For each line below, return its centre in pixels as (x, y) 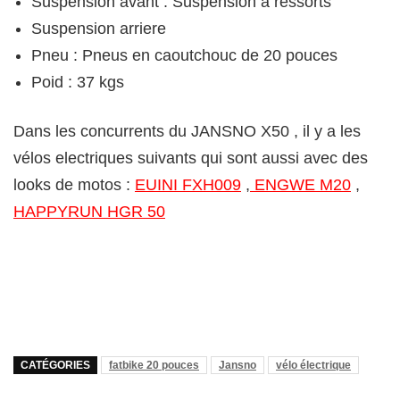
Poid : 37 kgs (78, 83)
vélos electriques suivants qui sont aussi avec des (191, 158)
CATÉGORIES (55, 366)
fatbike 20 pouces (154, 366)
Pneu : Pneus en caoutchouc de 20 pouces (184, 56)
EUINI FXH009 (188, 185)
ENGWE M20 (300, 185)
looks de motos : (74, 185)
